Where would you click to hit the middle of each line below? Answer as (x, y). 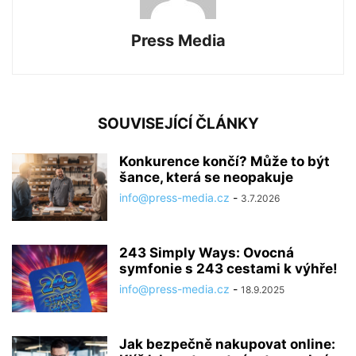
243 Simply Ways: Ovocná (207, 252)
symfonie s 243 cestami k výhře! (228, 268)
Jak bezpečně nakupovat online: (227, 344)
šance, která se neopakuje (206, 177)
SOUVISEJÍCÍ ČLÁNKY (178, 123)
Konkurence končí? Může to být (224, 161)
